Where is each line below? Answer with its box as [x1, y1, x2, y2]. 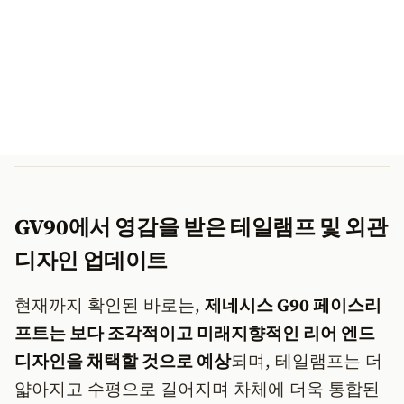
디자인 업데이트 [14, 245, 169, 275]
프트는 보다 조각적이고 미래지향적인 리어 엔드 [14, 321, 375, 344]
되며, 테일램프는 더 [231, 349, 382, 372]
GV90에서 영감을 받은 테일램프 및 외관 [14, 212, 388, 242]
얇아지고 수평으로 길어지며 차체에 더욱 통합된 [14, 377, 380, 400]
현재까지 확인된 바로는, [14, 293, 205, 317]
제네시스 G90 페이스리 [205, 293, 381, 317]
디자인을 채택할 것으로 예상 [14, 349, 231, 372]
